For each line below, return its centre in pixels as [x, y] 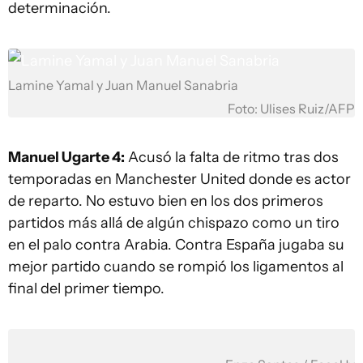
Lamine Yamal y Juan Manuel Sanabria [123, 85]
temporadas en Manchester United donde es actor [179, 179]
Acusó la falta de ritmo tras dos [232, 157]
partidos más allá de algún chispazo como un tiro [174, 223]
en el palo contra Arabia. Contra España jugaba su [176, 245]
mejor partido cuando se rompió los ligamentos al [176, 267]
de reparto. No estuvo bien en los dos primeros [166, 201]
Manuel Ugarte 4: [66, 157]
